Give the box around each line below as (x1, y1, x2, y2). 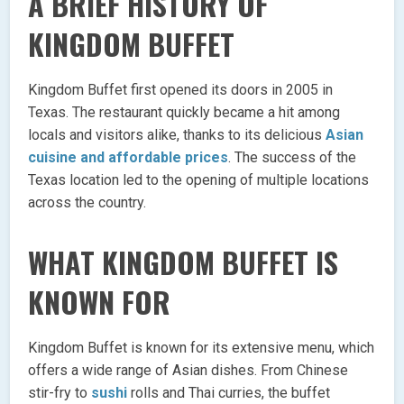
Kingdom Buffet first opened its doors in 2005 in (28, 80, 334, 98)
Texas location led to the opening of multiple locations (28, 170, 370, 188)
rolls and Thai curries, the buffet (127, 383, 331, 401)
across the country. (28, 193, 147, 211)
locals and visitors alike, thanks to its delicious (28, 125, 326, 143)
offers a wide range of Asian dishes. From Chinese (28, 361, 349, 379)
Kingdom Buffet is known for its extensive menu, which (28, 338, 375, 356)
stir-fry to (28, 383, 92, 401)
